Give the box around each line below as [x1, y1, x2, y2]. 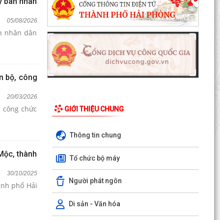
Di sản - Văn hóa [68, 199, 120, 208]
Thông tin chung [69, 131, 121, 139]
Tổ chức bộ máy [69, 154, 120, 162]
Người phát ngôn [68, 176, 122, 185]
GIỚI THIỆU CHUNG [64, 105, 124, 113]
